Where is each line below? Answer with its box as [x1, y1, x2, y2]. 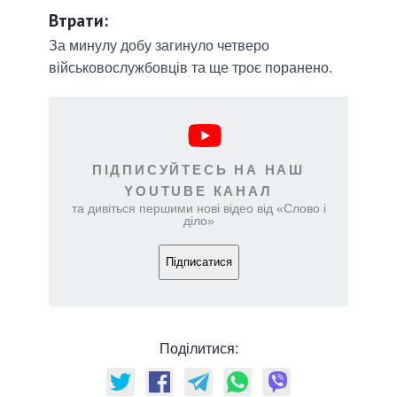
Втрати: [49, 9, 108, 32]
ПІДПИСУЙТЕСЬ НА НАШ [91, 161, 306, 177]
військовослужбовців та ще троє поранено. [49, 59, 332, 75]
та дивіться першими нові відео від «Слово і [71, 200, 326, 215]
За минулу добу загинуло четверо [49, 37, 269, 53]
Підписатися [165, 255, 232, 269]
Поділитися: [159, 340, 238, 356]
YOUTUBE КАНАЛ [124, 183, 273, 198]
